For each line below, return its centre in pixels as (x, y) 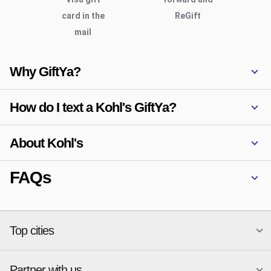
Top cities (32, 230)
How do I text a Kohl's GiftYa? (93, 107)
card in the (83, 15)
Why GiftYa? (45, 71)
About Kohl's (46, 143)
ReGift (188, 15)
